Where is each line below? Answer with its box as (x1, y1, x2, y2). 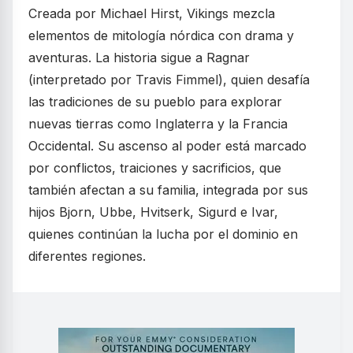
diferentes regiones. (28, 248, 146, 265)
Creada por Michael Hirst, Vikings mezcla (28, 6, 275, 22)
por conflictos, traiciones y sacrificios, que (28, 160, 281, 176)
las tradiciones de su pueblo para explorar (28, 94, 282, 110)
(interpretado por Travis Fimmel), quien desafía (28, 72, 310, 88)
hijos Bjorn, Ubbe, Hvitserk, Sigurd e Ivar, (28, 204, 278, 221)
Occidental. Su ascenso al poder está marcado (28, 138, 307, 154)
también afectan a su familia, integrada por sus (28, 182, 308, 199)
